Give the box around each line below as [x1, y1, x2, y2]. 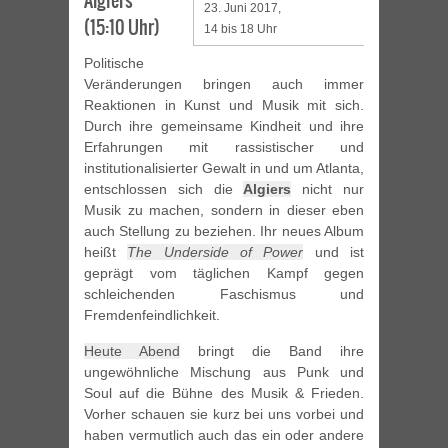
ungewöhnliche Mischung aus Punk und [84, 364, 364, 381]
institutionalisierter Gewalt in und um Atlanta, [84, 160, 364, 177]
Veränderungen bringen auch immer [84, 76, 364, 93]
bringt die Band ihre [180, 343, 364, 360]
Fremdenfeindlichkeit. [84, 307, 220, 324]
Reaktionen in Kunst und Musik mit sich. [84, 97, 364, 114]
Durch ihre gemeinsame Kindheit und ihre [84, 118, 364, 135]
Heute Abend [84, 343, 180, 360]
